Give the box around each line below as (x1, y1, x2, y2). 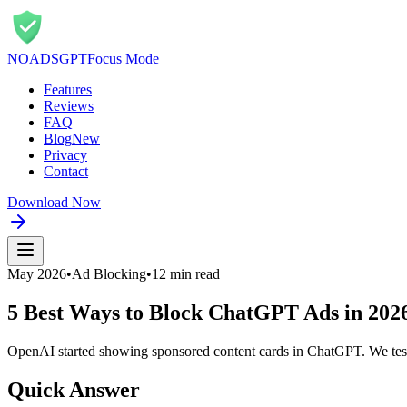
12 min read (152, 266, 220, 282)
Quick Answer (7, 377, 140, 402)
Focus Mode (87, 51, 159, 66)
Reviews (44, 98, 94, 114)
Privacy (44, 147, 87, 163)
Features (44, 82, 92, 97)
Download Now (7, 194, 101, 210)
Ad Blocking (72, 266, 146, 282)
